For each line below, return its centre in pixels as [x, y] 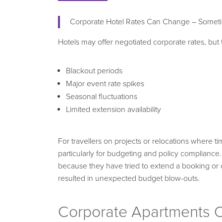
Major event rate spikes [105, 83]
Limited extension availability [113, 109]
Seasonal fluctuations [102, 96]
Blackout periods [94, 71]
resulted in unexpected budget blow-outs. [129, 178]
